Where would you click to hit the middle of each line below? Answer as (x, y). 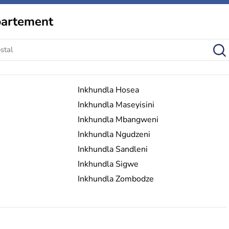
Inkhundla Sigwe (108, 164)
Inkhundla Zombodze (116, 179)
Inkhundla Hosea (108, 90)
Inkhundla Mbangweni (118, 119)
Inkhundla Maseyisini (116, 105)
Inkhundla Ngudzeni (114, 134)
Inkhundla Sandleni (112, 149)
